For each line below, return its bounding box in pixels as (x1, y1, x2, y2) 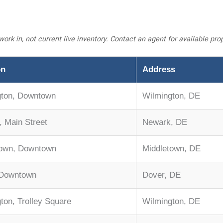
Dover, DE (142, 170, 181, 180)
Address (142, 65, 175, 75)
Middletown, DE (142, 144, 201, 154)
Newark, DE (142, 117, 187, 127)
